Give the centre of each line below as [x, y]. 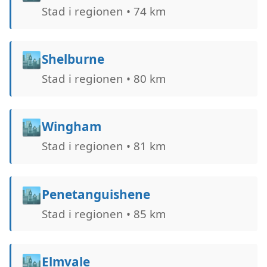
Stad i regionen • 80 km [103, 79]
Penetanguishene [96, 194]
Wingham [71, 127]
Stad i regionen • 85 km [103, 213]
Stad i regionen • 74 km [103, 11]
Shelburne [73, 59]
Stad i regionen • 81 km [103, 146]
